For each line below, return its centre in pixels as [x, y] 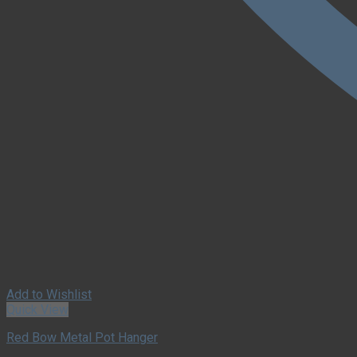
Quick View [37, 310]
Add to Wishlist [49, 295]
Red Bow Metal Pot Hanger [82, 338]
